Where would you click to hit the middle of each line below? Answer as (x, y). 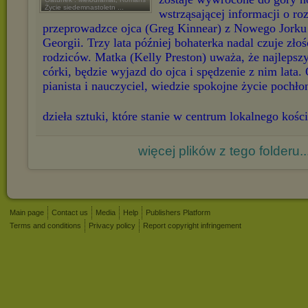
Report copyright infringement (192, 225)
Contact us (70, 212)
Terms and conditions (45, 225)
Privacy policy (112, 225)
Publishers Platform (178, 212)
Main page (27, 212)
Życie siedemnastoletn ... (84, 7)
